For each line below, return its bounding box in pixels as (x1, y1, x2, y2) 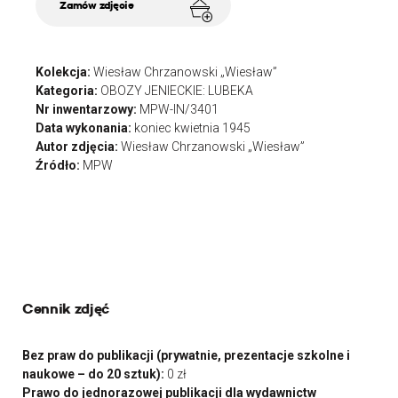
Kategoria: (36, 84, 100, 99)
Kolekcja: (36, 65, 93, 80)
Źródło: (36, 158, 83, 173)
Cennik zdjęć (22, 299, 110, 319)
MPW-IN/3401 (139, 102, 219, 117)
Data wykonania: (36, 121, 134, 136)
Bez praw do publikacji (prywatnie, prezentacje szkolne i (22, 348, 350, 363)
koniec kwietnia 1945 (134, 121, 251, 136)
